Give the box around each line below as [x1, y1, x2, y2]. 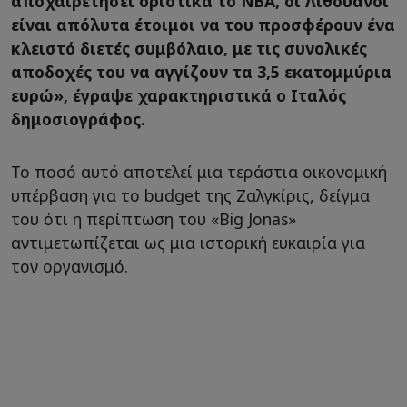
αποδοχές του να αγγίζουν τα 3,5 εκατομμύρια [11, 61, 392, 84]
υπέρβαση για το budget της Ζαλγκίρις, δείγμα [11, 184, 370, 207]
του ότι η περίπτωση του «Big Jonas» [11, 208, 296, 231]
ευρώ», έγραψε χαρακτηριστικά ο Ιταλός [11, 84, 346, 107]
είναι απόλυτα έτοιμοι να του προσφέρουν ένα [11, 14, 395, 36]
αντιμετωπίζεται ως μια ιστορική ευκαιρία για [11, 232, 365, 254]
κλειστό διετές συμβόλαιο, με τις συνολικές [11, 37, 367, 60]
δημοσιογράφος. [11, 108, 150, 131]
